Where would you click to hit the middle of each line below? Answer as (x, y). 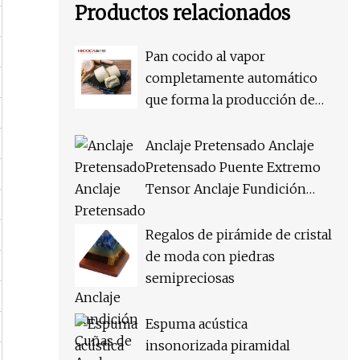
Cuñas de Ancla (193, 211)
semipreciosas (190, 278)
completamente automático (231, 78)
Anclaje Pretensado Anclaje (230, 146)
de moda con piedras (210, 257)
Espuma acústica (196, 324)
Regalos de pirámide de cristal (239, 235)
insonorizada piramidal (218, 346)
